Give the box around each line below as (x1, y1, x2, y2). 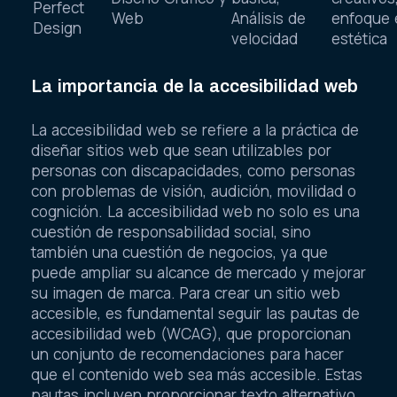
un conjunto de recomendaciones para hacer (31, 344, 344, 365)
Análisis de (231, 7, 306, 28)
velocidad (231, 27, 298, 49)
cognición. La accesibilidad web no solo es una (31, 201, 360, 222)
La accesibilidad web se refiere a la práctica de (31, 120, 359, 141)
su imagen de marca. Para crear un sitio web (31, 283, 340, 304)
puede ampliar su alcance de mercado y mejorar (31, 262, 366, 284)
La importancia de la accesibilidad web (31, 75, 358, 96)
